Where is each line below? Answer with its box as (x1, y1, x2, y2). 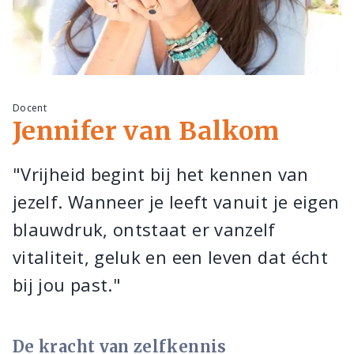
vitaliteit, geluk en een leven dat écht (13, 245, 329, 269)
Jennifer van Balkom (13, 115, 280, 147)
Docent (13, 101, 47, 115)
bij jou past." (13, 273, 122, 296)
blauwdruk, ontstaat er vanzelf (13, 217, 276, 241)
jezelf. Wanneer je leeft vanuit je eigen (13, 190, 340, 213)
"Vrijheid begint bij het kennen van (13, 162, 309, 186)
